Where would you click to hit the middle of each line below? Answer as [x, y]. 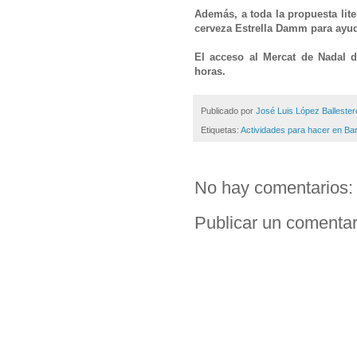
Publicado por [228, 110]
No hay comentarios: [274, 187]
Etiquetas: [221, 129]
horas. [210, 72]
